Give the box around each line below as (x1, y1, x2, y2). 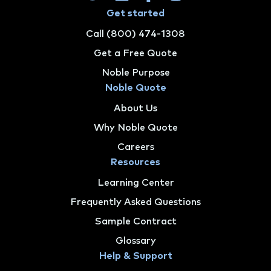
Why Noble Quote (93, 122, 178, 132)
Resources (111, 157, 160, 167)
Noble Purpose (101, 67, 170, 77)
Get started (106, 8, 165, 18)
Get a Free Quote (94, 48, 177, 58)
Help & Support (99, 250, 172, 261)
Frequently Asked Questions (70, 197, 201, 207)
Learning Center (97, 177, 174, 188)
